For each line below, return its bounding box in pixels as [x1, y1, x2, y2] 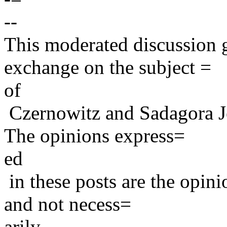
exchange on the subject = [4, 56, 211, 78]
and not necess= [4, 193, 131, 215]
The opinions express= [4, 124, 185, 146]
